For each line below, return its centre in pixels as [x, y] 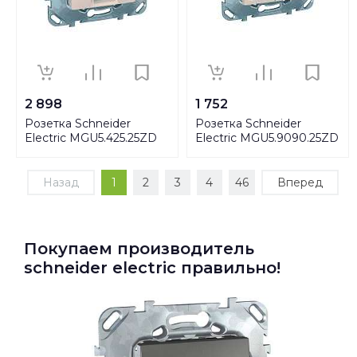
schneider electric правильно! [152, 267]
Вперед [300, 182]
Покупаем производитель [139, 248]
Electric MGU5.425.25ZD [91, 137]
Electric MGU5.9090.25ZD [267, 137]
